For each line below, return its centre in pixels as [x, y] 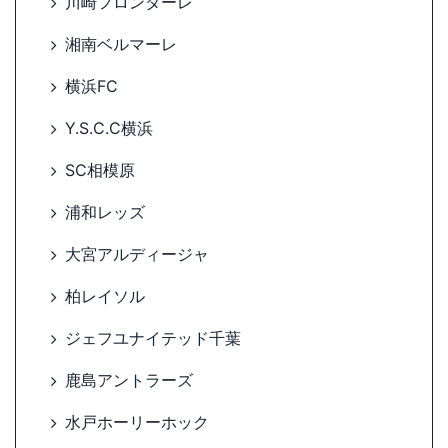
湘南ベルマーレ [121, 44]
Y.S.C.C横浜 [109, 128]
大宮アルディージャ [137, 254]
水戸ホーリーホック [137, 422]
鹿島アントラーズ [129, 380]
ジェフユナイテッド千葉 [153, 338]
